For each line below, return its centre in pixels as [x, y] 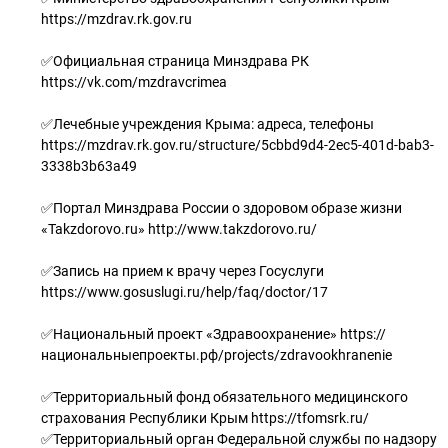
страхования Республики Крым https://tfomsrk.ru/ [205, 418]
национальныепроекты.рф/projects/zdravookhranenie [216, 355]
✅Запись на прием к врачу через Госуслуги [182, 271]
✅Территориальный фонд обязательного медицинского [224, 397]
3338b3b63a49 [89, 166]
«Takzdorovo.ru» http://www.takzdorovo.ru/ [179, 229]
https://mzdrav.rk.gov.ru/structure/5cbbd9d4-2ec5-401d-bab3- [237, 145]
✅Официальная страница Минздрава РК [175, 61]
